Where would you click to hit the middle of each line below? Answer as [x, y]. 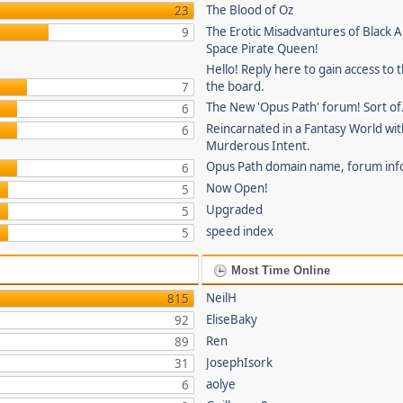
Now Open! [237, 188]
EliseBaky [232, 319]
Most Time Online [279, 270]
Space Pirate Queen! [263, 49]
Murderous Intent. [259, 146]
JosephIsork [240, 363]
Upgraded [235, 210]
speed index [240, 231]
